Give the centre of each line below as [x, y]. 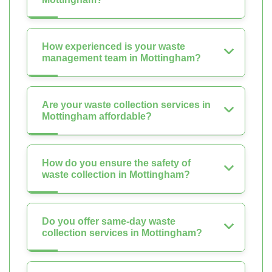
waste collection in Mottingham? [116, 175]
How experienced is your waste [114, 47]
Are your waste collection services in [126, 105]
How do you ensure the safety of [116, 163]
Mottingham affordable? [97, 117]
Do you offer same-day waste [109, 222]
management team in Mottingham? [121, 58]
